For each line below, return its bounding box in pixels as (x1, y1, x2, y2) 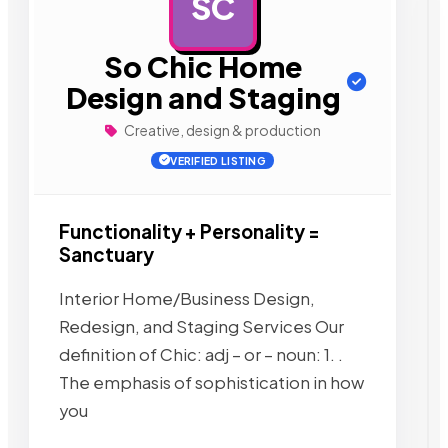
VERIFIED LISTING (170, 154, 267, 167)
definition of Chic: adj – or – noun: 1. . (59, 343, 343, 365)
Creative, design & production (121, 121, 321, 139)
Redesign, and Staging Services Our (59, 315, 344, 337)
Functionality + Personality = (59, 220, 320, 243)
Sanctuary (59, 243, 154, 266)
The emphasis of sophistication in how (59, 371, 364, 393)
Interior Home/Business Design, (59, 287, 315, 309)
